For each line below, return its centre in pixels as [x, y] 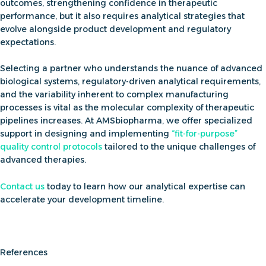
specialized [228, 121]
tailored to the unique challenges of [179, 147]
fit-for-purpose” [206, 134]
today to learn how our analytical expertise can [145, 186]
